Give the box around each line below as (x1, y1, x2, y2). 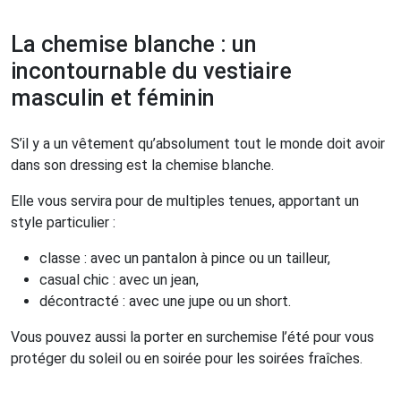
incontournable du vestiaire (11, 58, 292, 85)
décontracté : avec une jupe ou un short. (39, 293, 291, 311)
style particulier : (11, 214, 115, 232)
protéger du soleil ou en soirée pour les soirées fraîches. (11, 350, 363, 368)
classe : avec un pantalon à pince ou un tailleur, (39, 250, 330, 268)
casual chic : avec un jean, (39, 271, 199, 289)
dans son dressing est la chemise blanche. (11, 157, 274, 175)
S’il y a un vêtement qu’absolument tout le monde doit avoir (11, 135, 385, 153)
